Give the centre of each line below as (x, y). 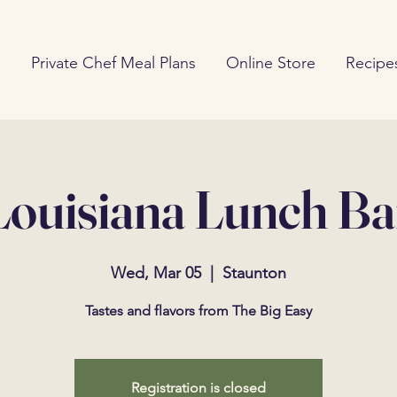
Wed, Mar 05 (156, 273)
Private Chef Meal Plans (113, 63)
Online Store (270, 63)
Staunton (254, 273)
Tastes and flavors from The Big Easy (198, 311)
